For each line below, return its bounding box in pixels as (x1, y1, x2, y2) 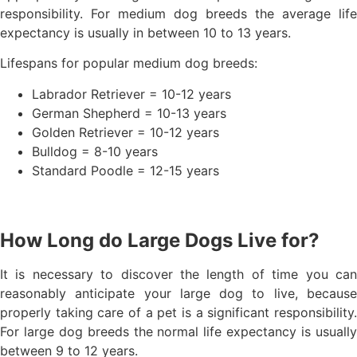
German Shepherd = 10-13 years (32, 104, 226, 121)
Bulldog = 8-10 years (32, 143, 158, 159)
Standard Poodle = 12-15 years (32, 162, 219, 178)
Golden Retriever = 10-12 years (32, 124, 219, 140)
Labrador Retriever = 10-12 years (32, 85, 231, 102)
